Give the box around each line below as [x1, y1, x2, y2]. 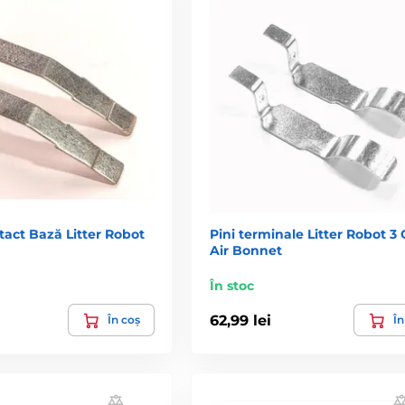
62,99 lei [209, 311, 271, 329]
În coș [107, 313, 140, 327]
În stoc [209, 278, 254, 295]
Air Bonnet [209, 242, 282, 259]
